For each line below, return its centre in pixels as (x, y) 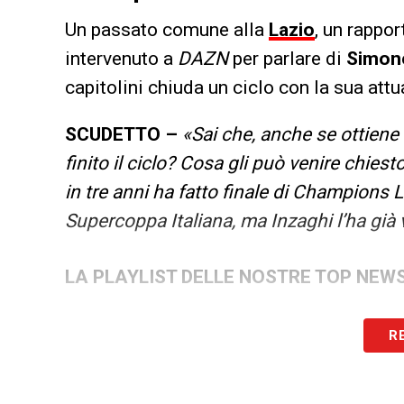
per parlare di (287, 59)
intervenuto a (121, 59)
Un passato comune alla (167, 30)
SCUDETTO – (121, 135)
